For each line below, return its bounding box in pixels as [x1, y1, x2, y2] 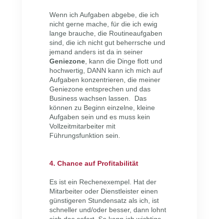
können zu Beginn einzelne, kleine [49, 104, 155, 112]
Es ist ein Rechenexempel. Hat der [49, 178, 156, 186]
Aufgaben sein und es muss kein [49, 113, 150, 121]
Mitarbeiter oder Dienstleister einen [49, 187, 158, 196]
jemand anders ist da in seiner [49, 48, 143, 56]
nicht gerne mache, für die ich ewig [49, 20, 157, 28]
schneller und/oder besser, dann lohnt [49, 206, 166, 214]
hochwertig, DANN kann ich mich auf [49, 66, 162, 75]
